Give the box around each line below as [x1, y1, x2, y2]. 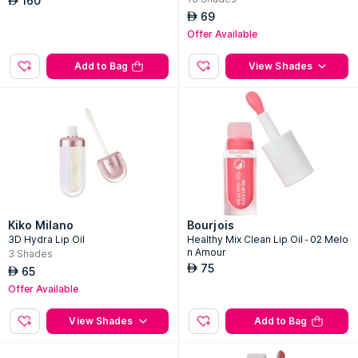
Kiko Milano [8, 218, 74, 232]
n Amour [187, 246, 226, 258]
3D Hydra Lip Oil [8, 233, 85, 245]
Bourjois [187, 218, 234, 232]
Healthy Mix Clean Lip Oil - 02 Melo [187, 233, 348, 245]
